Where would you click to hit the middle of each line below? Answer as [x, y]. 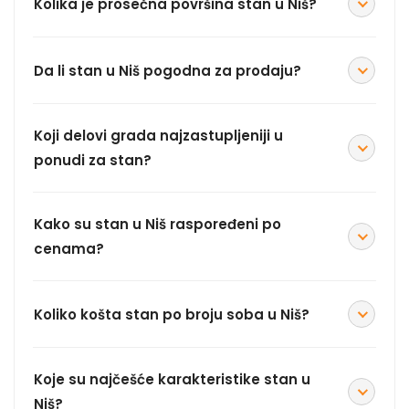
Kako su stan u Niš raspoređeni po [157, 225]
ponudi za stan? [93, 161]
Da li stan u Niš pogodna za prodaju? [168, 70]
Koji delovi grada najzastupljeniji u [158, 136]
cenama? [69, 249]
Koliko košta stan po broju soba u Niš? [172, 314]
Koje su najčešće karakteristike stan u [172, 380]
